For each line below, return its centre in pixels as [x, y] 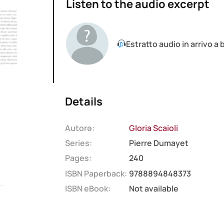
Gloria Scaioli [153, 128]
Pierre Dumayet [158, 143]
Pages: [78, 158]
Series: [78, 143]
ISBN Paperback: [96, 173]
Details [83, 102]
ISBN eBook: [87, 189]
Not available [153, 189]
